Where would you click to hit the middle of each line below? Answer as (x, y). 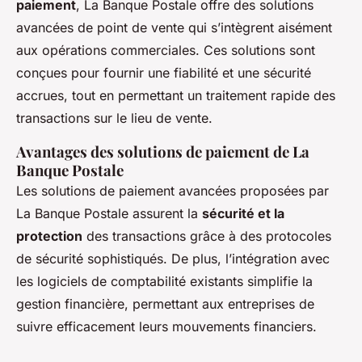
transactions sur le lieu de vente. (114, 118)
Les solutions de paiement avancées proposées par (173, 191)
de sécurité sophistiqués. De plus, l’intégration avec (173, 259)
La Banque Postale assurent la (109, 214)
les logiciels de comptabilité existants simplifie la (164, 282)
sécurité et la (243, 214)
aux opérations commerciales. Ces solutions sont (166, 51)
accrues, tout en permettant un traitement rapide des (176, 96)
